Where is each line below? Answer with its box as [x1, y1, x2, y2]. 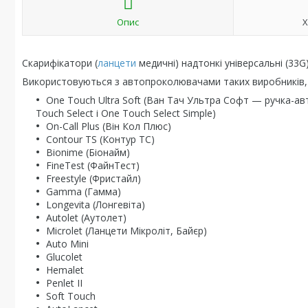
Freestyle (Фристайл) [46, 172, 141, 185]
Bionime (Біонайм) [46, 146, 130, 159]
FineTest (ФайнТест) [46, 159, 140, 172]
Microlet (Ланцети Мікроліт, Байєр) [46, 224, 207, 237]
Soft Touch [46, 289, 96, 302]
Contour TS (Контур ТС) [46, 133, 155, 146]
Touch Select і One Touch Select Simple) [36, 107, 216, 120]
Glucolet [46, 250, 82, 263]
